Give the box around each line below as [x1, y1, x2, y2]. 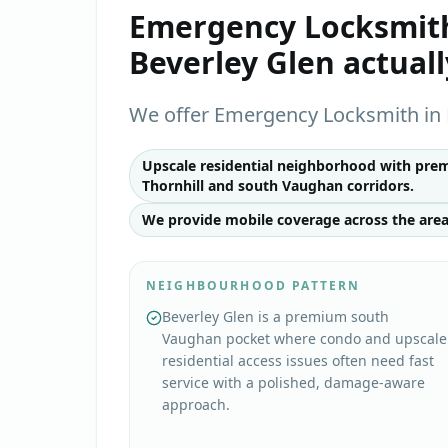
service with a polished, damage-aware [162, 373, 425, 392]
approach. [162, 395, 230, 414]
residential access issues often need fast [162, 351, 434, 370]
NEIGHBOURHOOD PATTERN [146, 277, 361, 294]
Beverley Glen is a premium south [162, 307, 389, 326]
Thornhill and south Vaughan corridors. [142, 176, 414, 195]
